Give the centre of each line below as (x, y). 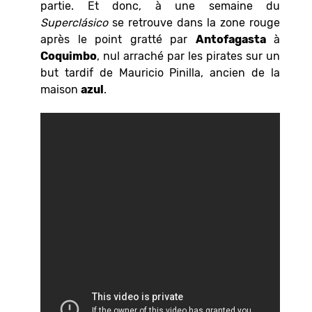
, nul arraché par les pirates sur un (188, 56)
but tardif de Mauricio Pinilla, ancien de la (160, 72)
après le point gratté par (118, 39)
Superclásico (74, 22)
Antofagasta (231, 39)
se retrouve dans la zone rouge (194, 22)
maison (61, 89)
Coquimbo (69, 56)
